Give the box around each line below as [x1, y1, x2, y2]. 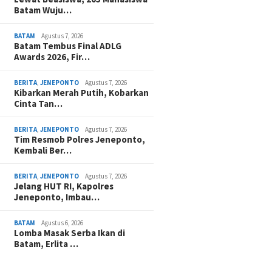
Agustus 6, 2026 [41, 219, 84, 227]
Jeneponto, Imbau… [14, 191, 100, 203]
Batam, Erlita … [14, 238, 79, 250]
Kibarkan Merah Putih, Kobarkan [14, 87, 149, 98]
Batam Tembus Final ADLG [14, 40, 122, 52]
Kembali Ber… [14, 144, 72, 156]
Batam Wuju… [14, 4, 72, 16]
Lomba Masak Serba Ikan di [14, 227, 126, 239]
